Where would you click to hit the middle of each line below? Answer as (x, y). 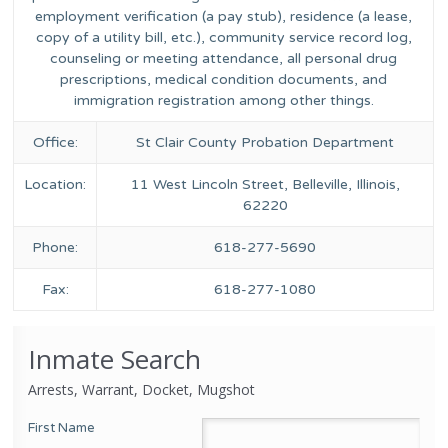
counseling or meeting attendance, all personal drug (224, 59)
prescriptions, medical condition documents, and (224, 80)
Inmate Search (115, 359)
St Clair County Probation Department (265, 143)
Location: (55, 185)
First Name (62, 428)
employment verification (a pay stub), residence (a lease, (224, 17)
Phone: (55, 248)
